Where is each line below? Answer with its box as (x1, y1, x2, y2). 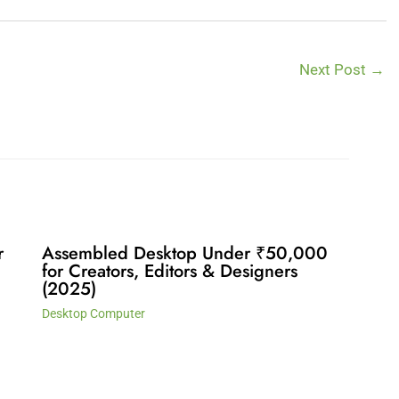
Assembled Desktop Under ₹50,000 (41, 240, 328, 267)
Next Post (299, 61, 370, 78)
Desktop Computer (41, 306, 145, 322)
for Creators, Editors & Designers (41, 258, 297, 285)
